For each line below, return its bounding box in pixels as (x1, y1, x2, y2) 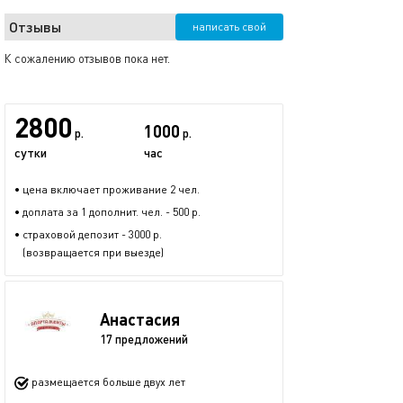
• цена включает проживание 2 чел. (14, 183, 200, 196)
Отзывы (9, 18, 61, 35)
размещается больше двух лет (29, 375, 185, 390)
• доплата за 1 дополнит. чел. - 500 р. (14, 205, 201, 219)
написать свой (193, 20, 266, 33)
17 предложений (100, 331, 188, 346)
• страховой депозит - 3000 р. (14, 228, 162, 241)
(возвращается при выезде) (14, 246, 164, 259)
